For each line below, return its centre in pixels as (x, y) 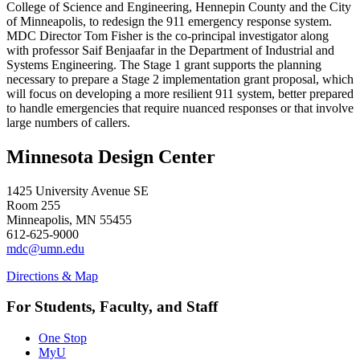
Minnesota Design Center (111, 156)
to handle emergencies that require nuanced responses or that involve (180, 108)
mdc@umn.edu (45, 248)
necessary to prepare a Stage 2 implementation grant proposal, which (180, 79)
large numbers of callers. (72, 122)
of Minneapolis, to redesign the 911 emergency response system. (169, 21)
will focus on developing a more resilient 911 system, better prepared (180, 93)
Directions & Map (52, 276)
